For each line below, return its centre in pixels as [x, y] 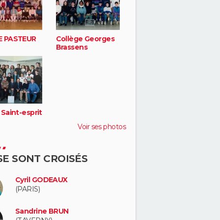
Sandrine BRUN [42, 211]
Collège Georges [85, 39]
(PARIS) [28, 189]
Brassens [72, 47]
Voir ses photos [102, 126]
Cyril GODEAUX [41, 179]
